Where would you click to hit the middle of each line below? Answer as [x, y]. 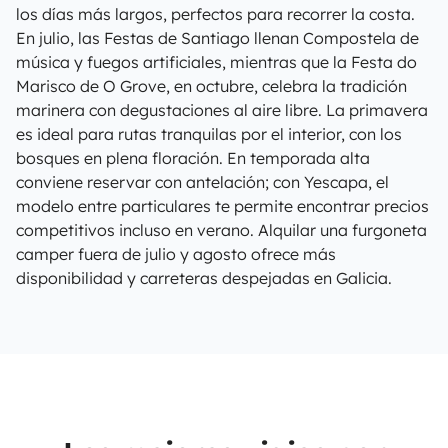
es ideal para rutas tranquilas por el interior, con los [209, 134]
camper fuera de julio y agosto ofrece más [176, 254]
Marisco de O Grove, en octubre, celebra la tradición [211, 86]
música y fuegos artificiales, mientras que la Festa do [216, 62]
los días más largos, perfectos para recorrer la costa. [215, 14]
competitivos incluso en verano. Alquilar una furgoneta [221, 230]
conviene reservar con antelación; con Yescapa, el [202, 182]
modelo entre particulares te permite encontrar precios [222, 206]
